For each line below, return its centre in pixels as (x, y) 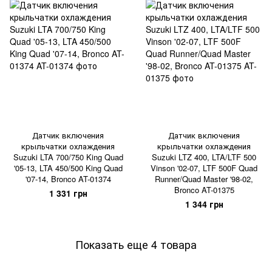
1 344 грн (204, 204)
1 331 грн (68, 193)
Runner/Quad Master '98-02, (204, 179)
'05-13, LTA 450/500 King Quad (68, 168)
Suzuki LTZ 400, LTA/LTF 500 (204, 157)
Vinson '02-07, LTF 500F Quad (204, 168)
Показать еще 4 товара (136, 244)
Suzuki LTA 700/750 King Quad (68, 157)
